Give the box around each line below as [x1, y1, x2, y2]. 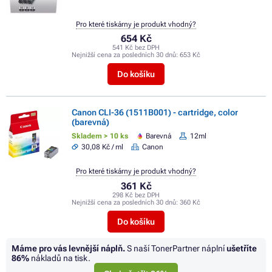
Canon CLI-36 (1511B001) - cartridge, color [72, 107, 238, 118]
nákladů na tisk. [29, 253, 90, 263]
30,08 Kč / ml [81, 142, 124, 151]
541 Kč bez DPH [112, 43, 160, 52]
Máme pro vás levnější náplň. [12, 243, 125, 253]
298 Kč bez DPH [112, 191, 160, 199]
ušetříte [226, 243, 257, 253]
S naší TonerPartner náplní [125, 243, 226, 253]
